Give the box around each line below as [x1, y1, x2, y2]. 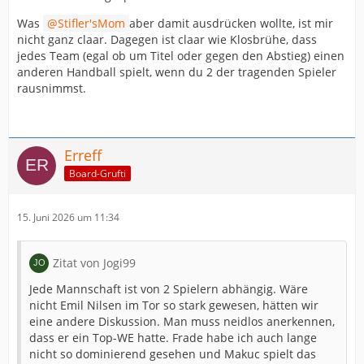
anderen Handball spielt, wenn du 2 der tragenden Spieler [17, 63, 336, 80]
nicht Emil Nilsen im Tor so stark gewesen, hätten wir [29, 297, 318, 313]
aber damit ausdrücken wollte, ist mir [129, 15, 333, 31]
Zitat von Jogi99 [53, 254, 136, 271]
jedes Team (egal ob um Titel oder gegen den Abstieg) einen [17, 47, 344, 63]
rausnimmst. [17, 80, 86, 96]
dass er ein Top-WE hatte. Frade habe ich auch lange [29, 329, 317, 345]
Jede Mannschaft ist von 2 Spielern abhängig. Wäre [29, 280, 308, 297]
